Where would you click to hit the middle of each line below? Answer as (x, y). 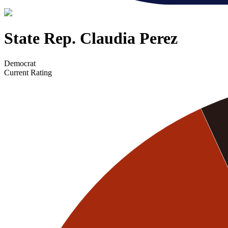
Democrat (20, 63)
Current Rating (28, 72)
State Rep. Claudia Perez (91, 38)
